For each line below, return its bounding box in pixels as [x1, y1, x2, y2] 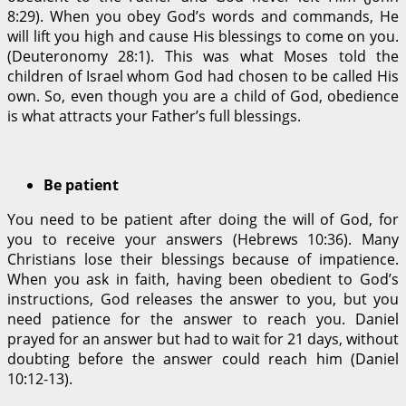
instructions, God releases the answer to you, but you [7, 288, 399, 309]
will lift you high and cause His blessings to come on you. [7, 25, 399, 46]
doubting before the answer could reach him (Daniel [7, 348, 399, 369]
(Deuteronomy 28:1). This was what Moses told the [7, 45, 399, 66]
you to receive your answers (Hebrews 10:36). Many [7, 228, 399, 249]
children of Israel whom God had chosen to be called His [7, 65, 399, 86]
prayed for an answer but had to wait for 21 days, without [7, 328, 399, 349]
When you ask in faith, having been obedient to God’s [7, 268, 399, 289]
